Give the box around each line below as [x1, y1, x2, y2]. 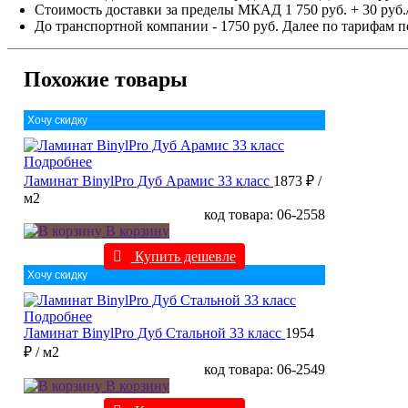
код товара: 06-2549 [203, 362, 325, 378]
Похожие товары [24, 67, 188, 92]
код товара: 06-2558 [203, 207, 325, 223]
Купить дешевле [130, 249, 236, 265]
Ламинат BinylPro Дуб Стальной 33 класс [24, 325, 281, 342]
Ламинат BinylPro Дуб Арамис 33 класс [24, 173, 270, 189]
